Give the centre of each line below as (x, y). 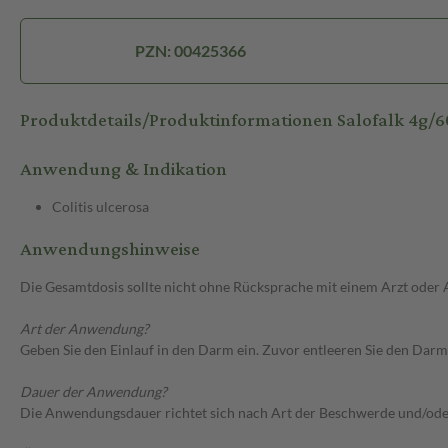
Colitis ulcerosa (100, 207)
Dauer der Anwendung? (93, 392)
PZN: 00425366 (190, 51)
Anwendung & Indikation (123, 170)
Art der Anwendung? (84, 329)
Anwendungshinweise (110, 250)
